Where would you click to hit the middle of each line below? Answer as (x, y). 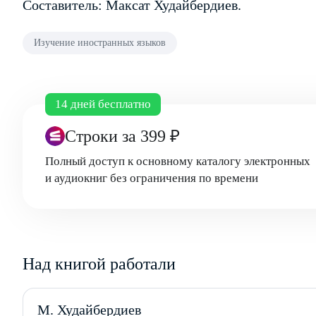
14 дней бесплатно (103, 104)
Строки (93, 136)
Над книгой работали (99, 264)
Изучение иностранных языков (100, 43)
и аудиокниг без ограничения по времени (152, 178)
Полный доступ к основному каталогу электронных (178, 161)
